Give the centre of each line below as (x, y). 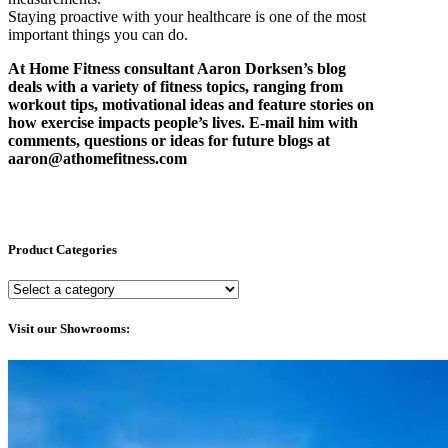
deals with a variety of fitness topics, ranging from (175, 86)
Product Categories (62, 249)
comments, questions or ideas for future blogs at (169, 140)
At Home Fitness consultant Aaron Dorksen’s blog (177, 68)
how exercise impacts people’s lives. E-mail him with (183, 122)
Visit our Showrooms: (69, 329)
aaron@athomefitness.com (97, 158)
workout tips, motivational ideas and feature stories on (191, 104)
